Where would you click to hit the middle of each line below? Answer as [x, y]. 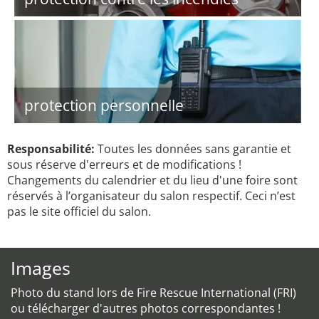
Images [41, 268]
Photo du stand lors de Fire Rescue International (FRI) [153, 293]
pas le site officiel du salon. [79, 211]
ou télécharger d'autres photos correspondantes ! [146, 308]
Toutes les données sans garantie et [193, 149]
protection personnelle [104, 105]
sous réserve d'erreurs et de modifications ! [124, 164]
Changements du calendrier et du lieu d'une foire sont [152, 180]
